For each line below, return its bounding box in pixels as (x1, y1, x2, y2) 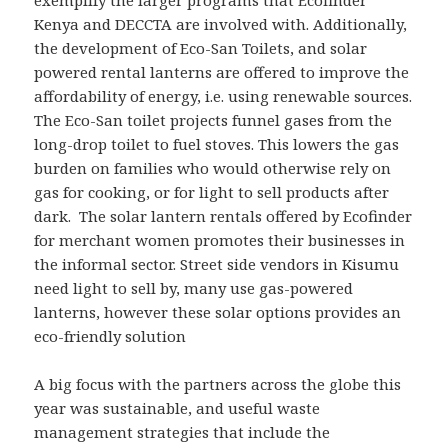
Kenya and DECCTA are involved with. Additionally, (34, 14, 408, 35)
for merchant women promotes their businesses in (34, 230, 406, 251)
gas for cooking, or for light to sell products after (34, 182, 390, 203)
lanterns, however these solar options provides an (34, 302, 402, 323)
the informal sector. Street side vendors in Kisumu (34, 254, 400, 275)
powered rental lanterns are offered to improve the (34, 62, 410, 83)
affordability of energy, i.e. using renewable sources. (34, 86, 413, 107)
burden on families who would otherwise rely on (34, 158, 392, 179)
